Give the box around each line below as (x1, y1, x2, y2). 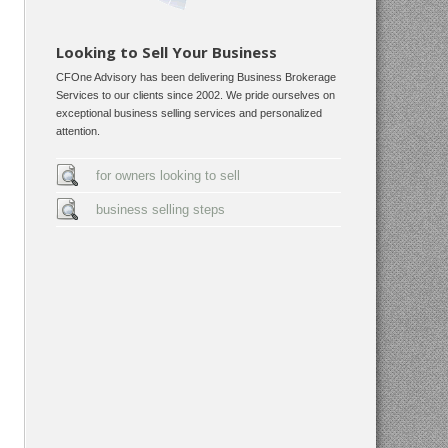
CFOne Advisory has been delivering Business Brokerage (56, 71, 336, 83)
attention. (56, 125, 100, 137)
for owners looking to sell (96, 168, 240, 183)
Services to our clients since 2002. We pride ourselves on (56, 89, 335, 101)
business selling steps (96, 202, 225, 217)
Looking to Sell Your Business (56, 42, 277, 62)
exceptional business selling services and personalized (56, 107, 322, 119)
